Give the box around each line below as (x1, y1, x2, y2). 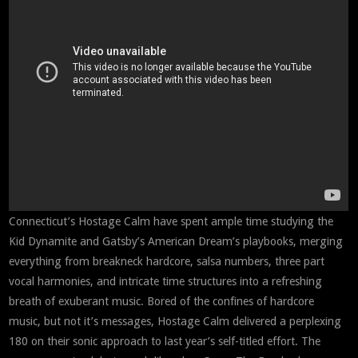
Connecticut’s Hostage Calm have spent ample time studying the (9, 215, 334, 229)
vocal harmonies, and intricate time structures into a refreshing (9, 275, 323, 288)
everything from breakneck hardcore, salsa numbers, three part (9, 255, 325, 268)
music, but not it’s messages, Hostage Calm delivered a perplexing (9, 315, 342, 328)
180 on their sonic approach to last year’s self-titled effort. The (9, 335, 321, 348)
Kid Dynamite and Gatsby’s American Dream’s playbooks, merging (9, 235, 344, 249)
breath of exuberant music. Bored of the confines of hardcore (9, 295, 315, 308)
